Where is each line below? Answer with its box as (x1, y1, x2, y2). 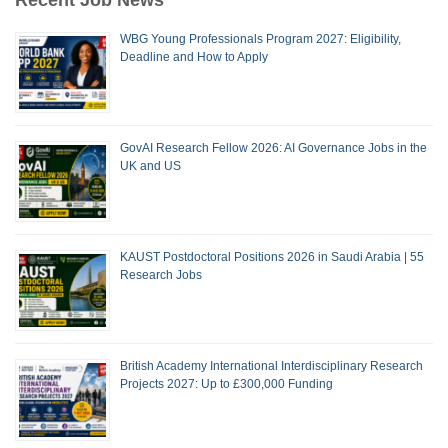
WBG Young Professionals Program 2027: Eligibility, (120, 31, 401, 46)
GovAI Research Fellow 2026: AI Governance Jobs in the (120, 140, 427, 155)
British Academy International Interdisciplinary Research (120, 359, 423, 374)
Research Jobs (120, 268, 202, 283)
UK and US (120, 158, 181, 173)
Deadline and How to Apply (120, 49, 268, 64)
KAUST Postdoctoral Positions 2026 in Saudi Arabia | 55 (120, 250, 424, 265)
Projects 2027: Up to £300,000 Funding (120, 377, 333, 392)
